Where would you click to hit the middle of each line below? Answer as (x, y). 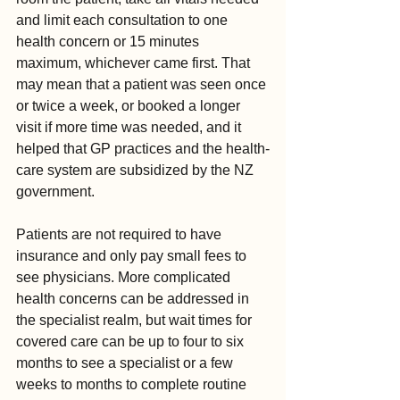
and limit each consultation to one (124, 21)
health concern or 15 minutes (109, 42)
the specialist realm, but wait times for (136, 321)
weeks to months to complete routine (133, 385)
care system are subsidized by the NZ (137, 171)
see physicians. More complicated (125, 278)
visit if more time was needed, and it (130, 128)
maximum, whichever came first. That (135, 63)
